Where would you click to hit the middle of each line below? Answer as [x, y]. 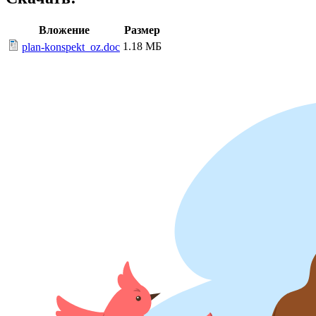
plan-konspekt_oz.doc [71, 47]
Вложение [64, 30]
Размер [142, 30]
